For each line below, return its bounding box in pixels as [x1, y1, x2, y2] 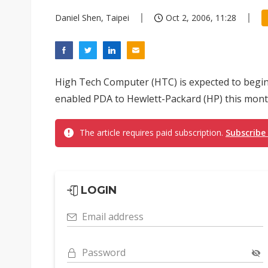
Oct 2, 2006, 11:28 [166, 12, 236, 23]
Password [82, 246, 126, 259]
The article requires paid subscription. [80, 127, 226, 138]
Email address [82, 210, 144, 223]
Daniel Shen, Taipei [55, 12, 129, 23]
